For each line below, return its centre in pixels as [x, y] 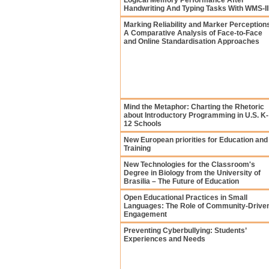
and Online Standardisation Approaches [192, 41]
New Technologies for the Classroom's [189, 165]
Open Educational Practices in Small [186, 198]
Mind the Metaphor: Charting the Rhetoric [194, 107]
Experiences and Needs [165, 239]
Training [137, 148]
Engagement [145, 214]
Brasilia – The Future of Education [181, 181]
